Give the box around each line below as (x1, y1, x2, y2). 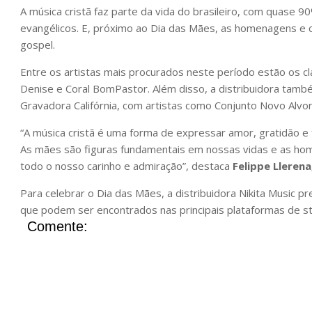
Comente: (27, 219, 88, 234)
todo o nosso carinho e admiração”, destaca (20, 159, 233, 173)
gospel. (20, 38, 55, 52)
